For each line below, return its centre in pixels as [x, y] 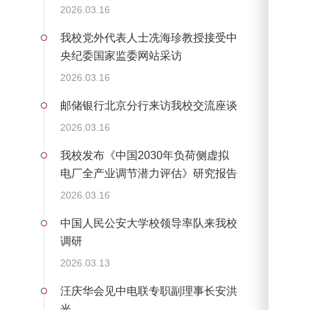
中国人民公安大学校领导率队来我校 [148, 224]
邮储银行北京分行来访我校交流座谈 [148, 106]
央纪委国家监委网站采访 [121, 56]
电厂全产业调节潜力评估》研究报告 [148, 174]
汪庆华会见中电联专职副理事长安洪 [148, 291]
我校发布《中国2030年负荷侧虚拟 [144, 156]
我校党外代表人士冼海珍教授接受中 [148, 38]
